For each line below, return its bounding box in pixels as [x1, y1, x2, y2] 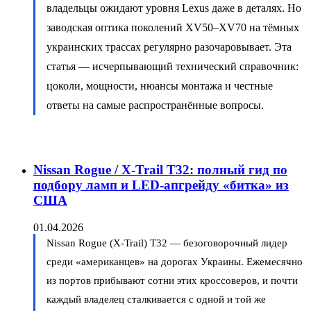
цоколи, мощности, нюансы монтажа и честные [47, 79, 273, 92]
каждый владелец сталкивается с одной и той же [47, 294, 266, 305]
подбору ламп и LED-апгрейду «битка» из [33, 178, 289, 193]
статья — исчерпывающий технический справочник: [47, 60, 299, 72]
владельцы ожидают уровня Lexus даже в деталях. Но [47, 1, 301, 14]
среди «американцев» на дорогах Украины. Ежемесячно [47, 256, 303, 268]
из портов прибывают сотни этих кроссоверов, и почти [47, 275, 298, 287]
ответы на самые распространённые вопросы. [47, 99, 264, 111]
